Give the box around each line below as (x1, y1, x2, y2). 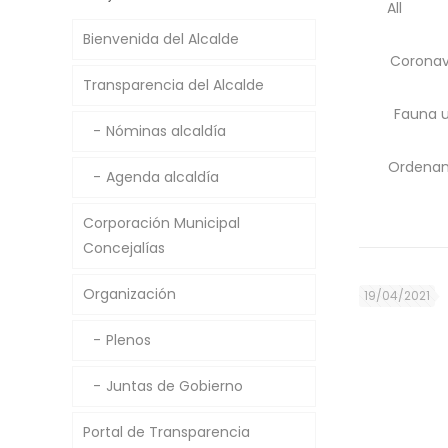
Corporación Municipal (83, 213, 240, 233)
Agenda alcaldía (106, 167, 219, 187)
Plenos (106, 330, 151, 350)
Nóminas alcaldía (106, 121, 226, 141)
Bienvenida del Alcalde (83, 29, 239, 49)
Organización (83, 284, 176, 304)
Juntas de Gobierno (106, 376, 243, 396)
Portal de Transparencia (83, 422, 250, 442)
